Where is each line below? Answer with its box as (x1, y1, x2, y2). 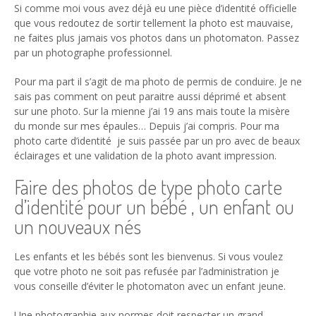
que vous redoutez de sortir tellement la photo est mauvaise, (14, 16, 293, 30)
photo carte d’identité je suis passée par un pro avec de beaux (14, 134, 300, 148)
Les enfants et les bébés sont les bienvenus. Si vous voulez (14, 250, 283, 264)
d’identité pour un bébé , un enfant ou (14, 194, 294, 220)
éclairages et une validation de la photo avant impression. (14, 149, 279, 163)
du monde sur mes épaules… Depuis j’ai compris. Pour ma (14, 119, 279, 133)
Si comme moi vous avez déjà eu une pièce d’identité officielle (14, 1, 297, 16)
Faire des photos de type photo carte (14, 174, 282, 200)
